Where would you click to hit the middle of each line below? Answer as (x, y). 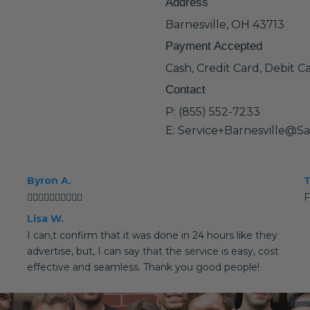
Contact (185, 90)
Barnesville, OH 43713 (225, 25)
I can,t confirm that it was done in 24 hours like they (152, 235)
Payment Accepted (214, 46)
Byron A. (49, 181)
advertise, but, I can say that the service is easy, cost (153, 251)
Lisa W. (45, 219)
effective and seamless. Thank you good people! (143, 267)
